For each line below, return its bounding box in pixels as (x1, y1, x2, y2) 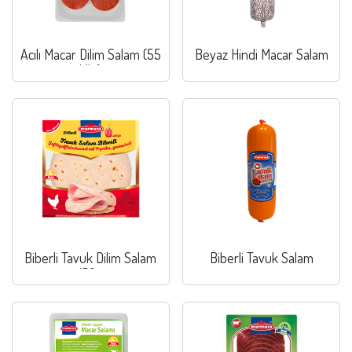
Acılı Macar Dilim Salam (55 (20, 46, 161, 63)
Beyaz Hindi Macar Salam (194, 46, 328, 63)
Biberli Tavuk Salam (209, 248, 313, 266)
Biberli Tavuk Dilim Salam (24, 248, 157, 266)
